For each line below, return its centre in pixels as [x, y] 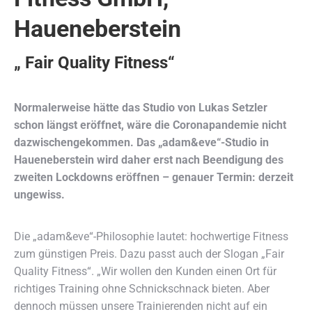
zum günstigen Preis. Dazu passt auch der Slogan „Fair [149, 254]
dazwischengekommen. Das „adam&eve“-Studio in [141, 142]
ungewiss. [39, 195]
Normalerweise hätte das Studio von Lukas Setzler [141, 108]
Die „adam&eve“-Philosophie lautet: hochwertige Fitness [151, 236]
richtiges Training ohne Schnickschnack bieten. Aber [142, 289]
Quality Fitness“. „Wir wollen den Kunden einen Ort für [145, 271]
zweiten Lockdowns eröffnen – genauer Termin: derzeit [154, 177]
